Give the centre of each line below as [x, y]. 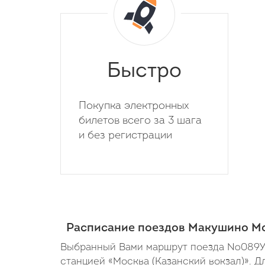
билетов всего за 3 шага [140, 121]
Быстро [144, 72]
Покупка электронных [134, 106]
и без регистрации [125, 136]
